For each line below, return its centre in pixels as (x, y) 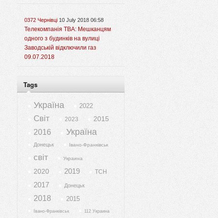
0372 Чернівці (41, 20)
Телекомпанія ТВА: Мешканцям (68, 29)
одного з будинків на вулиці (62, 39)
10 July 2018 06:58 (81, 20)
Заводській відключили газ (60, 48)
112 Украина (97, 211)
